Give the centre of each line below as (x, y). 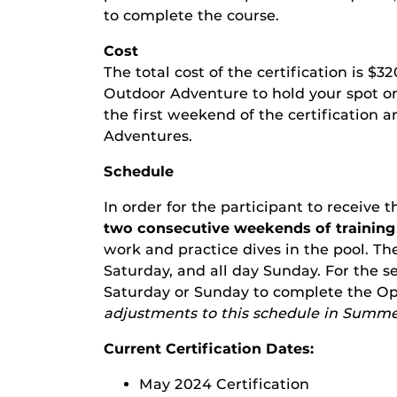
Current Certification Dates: (209, 349)
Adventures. (148, 136)
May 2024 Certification (224, 384)
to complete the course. (191, 16)
